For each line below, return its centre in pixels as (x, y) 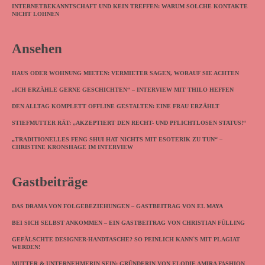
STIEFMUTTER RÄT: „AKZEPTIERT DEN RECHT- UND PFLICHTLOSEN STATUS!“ (129, 123)
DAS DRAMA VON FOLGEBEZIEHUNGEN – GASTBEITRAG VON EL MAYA (117, 206)
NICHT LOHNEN (35, 14)
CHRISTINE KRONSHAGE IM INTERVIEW (72, 147)
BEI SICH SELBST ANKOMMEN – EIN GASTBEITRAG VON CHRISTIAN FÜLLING (128, 223)
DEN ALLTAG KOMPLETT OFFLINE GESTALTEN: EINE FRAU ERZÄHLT (116, 106)
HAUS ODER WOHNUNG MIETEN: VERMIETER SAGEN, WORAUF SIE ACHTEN (125, 73)
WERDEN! (26, 247)
